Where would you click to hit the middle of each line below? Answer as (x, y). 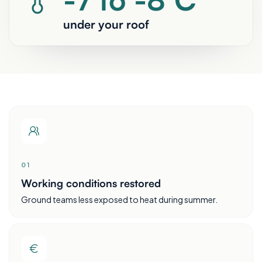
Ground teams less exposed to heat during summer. (119, 199)
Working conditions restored (91, 183)
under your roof (106, 24)
